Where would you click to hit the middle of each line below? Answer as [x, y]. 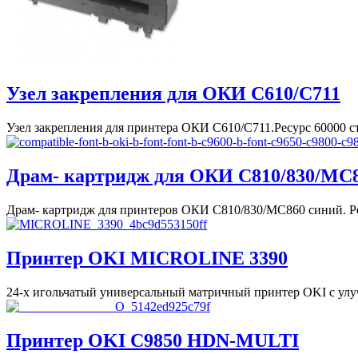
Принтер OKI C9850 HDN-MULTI [153, 340]
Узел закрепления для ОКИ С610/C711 [173, 94]
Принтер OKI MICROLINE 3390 [147, 258]
